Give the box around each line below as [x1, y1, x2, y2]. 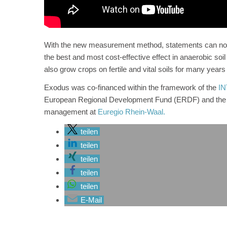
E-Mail [81, 196, 102, 204]
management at [44, 107, 98, 116]
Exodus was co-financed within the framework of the [44, 83, 218, 92]
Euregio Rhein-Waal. [98, 107, 165, 116]
